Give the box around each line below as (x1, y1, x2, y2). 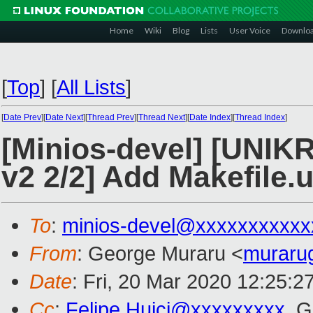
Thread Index (235, 112, 285, 122)
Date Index (189, 112, 231, 122)
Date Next (45, 112, 83, 122)
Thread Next (138, 112, 185, 122)
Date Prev (3, 112, 41, 122)
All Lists (57, 75, 126, 99)
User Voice (229, 25, 270, 36)
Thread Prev (87, 112, 134, 122)
